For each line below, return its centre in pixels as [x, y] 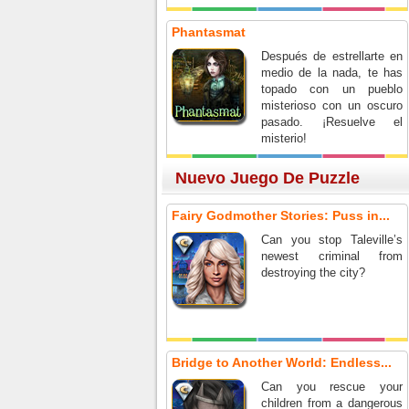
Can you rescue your [332, 387]
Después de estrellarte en [332, 56]
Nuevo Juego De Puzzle [267, 178]
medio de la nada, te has [332, 73]
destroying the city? [313, 273]
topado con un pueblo [332, 89]
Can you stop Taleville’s [332, 240]
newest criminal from [332, 256]
